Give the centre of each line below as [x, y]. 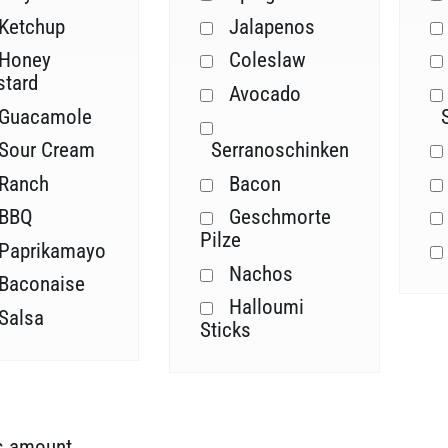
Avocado [264, 93]
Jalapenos [271, 26]
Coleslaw [267, 60]
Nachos [260, 273]
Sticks [226, 330]
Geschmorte [279, 217]
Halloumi [266, 307]
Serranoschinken [279, 150]
